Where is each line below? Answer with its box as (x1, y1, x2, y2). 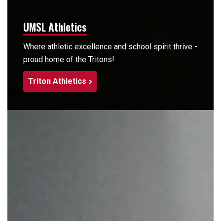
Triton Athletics (28, 76, 86, 86)
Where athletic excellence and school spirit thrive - (23, 42, 197, 52)
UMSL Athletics (23, 19, 87, 35)
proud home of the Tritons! (23, 55, 114, 65)
